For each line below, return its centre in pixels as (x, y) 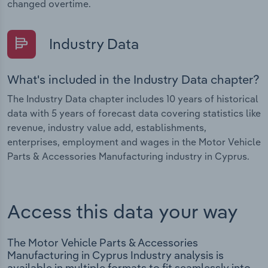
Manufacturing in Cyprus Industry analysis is (115, 255)
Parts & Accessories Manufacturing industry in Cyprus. (128, 156)
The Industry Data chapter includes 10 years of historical (133, 99)
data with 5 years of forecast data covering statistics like (134, 113)
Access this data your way (123, 211)
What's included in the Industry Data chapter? (133, 80)
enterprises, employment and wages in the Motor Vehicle (134, 142)
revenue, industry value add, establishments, (107, 128)
